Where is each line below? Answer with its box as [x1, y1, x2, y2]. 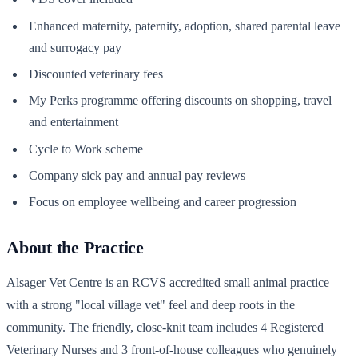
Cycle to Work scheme [29, 141, 143, 156]
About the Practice [6, 237, 145, 258]
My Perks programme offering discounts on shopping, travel [29, 93, 332, 108]
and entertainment [29, 115, 118, 129]
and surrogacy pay [29, 40, 121, 54]
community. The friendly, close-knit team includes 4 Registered [6, 320, 324, 335]
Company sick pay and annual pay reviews [29, 169, 245, 183]
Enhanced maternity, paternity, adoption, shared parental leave [29, 18, 340, 33]
